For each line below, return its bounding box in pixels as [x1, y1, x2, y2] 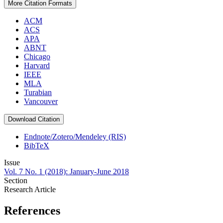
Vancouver [24, 97, 58, 106]
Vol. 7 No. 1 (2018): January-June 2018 [4, 167, 129, 176]
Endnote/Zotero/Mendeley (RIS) [24, 132, 126, 141]
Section [4, 176, 27, 185]
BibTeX [24, 141, 49, 150]
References [4, 204, 60, 218]
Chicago [24, 52, 50, 61]
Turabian [24, 88, 52, 97]
